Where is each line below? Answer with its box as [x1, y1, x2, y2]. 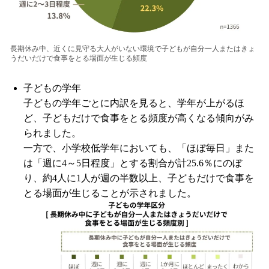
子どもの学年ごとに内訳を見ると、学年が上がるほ [23, 97, 244, 108]
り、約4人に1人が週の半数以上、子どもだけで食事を [23, 172, 254, 183]
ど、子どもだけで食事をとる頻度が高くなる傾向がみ [23, 112, 254, 123]
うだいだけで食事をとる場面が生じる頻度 [10, 53, 147, 62]
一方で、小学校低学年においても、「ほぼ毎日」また [23, 142, 254, 153]
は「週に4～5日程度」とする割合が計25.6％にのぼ [23, 157, 242, 168]
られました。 [23, 127, 81, 138]
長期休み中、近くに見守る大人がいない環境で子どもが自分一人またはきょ [10, 44, 255, 53]
